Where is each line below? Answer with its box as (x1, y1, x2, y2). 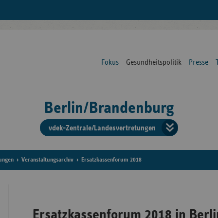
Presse (189, 58, 208, 66)
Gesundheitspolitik (126, 58, 182, 66)
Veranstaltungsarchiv (21, 157, 73, 163)
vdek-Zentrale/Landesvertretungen (48, 124, 156, 132)
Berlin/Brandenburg (44, 100, 174, 116)
